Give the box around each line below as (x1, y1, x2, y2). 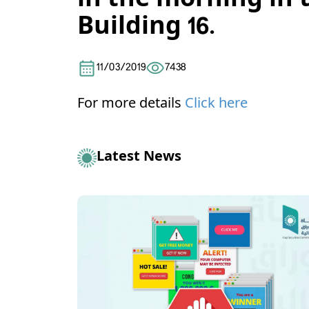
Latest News (97, 146, 181, 170)
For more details (77, 92, 185, 117)
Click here (185, 92, 248, 117)
